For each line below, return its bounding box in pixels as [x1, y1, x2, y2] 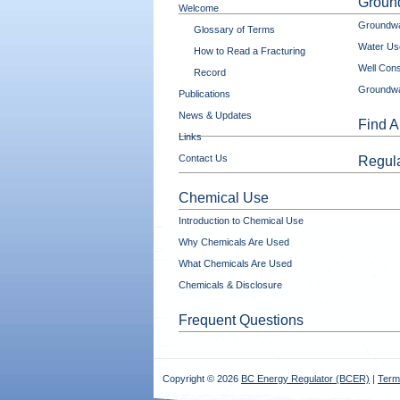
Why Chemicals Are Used [179, 237, 289, 247]
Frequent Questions [179, 312, 304, 328]
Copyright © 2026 [162, 373, 241, 384]
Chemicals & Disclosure [179, 279, 282, 290]
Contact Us [179, 153, 228, 163]
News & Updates [179, 110, 252, 121]
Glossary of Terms [193, 24, 275, 35]
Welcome [179, 3, 219, 13]
